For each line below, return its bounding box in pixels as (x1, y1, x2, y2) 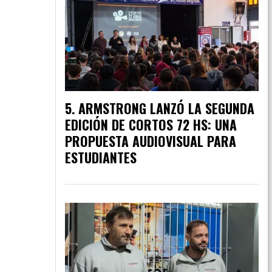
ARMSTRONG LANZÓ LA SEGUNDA (78, 98, 254, 118)
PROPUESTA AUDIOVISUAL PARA (65, 131, 236, 151)
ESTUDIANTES (65, 147, 137, 167)
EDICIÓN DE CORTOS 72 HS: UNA (65, 114, 237, 134)
